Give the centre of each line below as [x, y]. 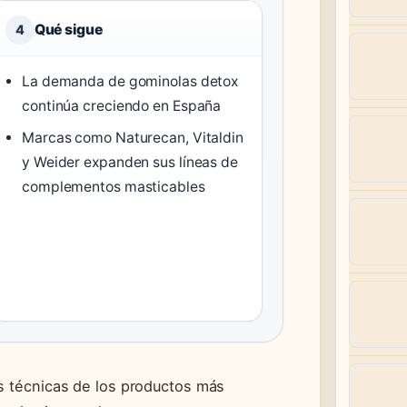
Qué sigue [68, 29]
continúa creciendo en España [122, 105]
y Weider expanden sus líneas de [130, 162]
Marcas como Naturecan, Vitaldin [133, 137]
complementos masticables [114, 186]
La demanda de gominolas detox [130, 81]
